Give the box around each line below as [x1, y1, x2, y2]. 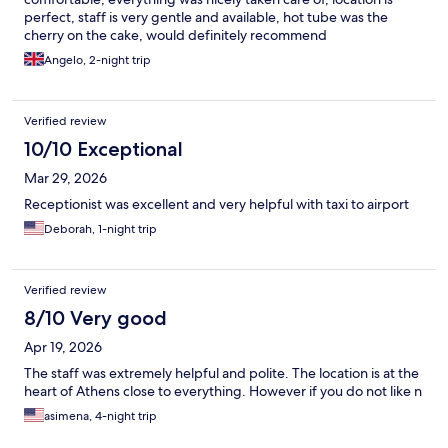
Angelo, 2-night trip [44, 52, 151, 69]
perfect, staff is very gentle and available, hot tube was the [24, 8, 388, 27]
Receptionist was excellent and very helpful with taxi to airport [24, 195, 409, 214]
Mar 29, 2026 [24, 169, 107, 188]
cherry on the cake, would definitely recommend [24, 26, 327, 45]
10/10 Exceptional [24, 137, 183, 162]
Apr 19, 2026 [24, 338, 102, 357]
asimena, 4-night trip [44, 408, 157, 425]
